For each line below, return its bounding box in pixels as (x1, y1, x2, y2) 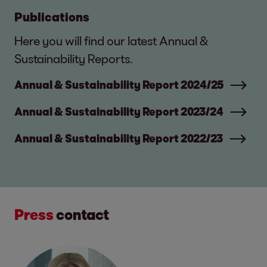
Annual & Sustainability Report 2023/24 (14, 105, 223, 119)
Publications (14, 10, 89, 24)
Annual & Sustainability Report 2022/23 (14, 132, 223, 145)
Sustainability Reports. (14, 51, 133, 66)
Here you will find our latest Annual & (14, 33, 208, 48)
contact (54, 206, 109, 223)
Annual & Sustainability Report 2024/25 (14, 78, 223, 92)
